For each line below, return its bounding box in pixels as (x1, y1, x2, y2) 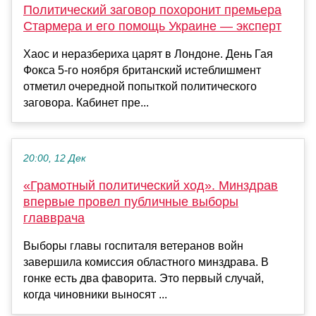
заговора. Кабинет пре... (23, 97, 149, 109)
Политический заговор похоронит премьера (23, 3, 281, 18)
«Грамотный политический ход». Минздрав (23, 178, 278, 193)
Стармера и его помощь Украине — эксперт (23, 19, 281, 34)
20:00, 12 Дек (23, 153, 86, 164)
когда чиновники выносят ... (23, 288, 167, 301)
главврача (23, 211, 85, 226)
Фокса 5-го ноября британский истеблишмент (23, 64, 261, 77)
